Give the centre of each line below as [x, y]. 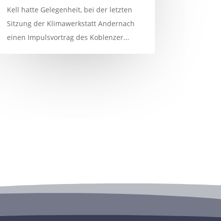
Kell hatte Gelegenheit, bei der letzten [69, 9]
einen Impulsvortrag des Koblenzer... [68, 37]
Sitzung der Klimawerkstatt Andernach [71, 23]
